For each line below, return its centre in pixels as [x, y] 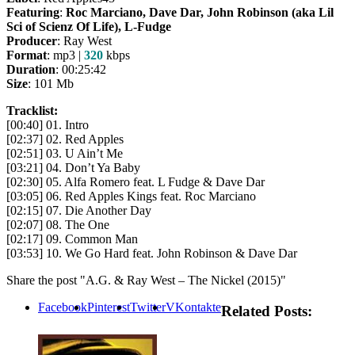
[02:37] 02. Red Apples [65, 139]
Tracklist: [32, 110]
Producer [32, 40]
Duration [31, 69]
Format [27, 55]
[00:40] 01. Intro [48, 124]
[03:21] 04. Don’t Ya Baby [73, 167]
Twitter [148, 307]
